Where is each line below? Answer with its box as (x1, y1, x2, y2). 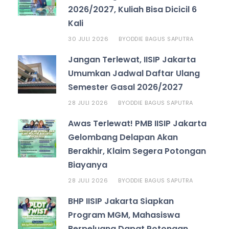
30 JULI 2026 (68, 34, 108, 43)
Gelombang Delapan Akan (68, 131, 178, 143)
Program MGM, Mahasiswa (68, 209, 180, 221)
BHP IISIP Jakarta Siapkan (68, 195, 174, 207)
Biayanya (68, 158, 107, 171)
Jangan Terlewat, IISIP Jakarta (68, 53, 196, 65)
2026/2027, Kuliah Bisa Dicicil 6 (68, 3, 197, 15)
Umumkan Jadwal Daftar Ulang (68, 67, 200, 79)
